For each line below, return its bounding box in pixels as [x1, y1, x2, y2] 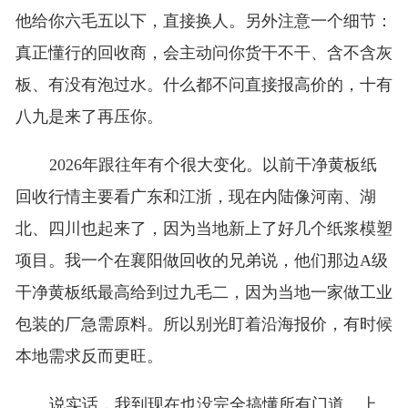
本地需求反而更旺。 [15, 347, 163, 366]
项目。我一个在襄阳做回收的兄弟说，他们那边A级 [15, 251, 388, 270]
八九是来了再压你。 [15, 107, 163, 127]
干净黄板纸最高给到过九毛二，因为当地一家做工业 [15, 283, 393, 302]
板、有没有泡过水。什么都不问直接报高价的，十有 [15, 76, 393, 95]
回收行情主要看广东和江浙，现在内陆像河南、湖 [15, 188, 376, 207]
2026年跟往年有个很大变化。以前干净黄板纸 [48, 156, 377, 175]
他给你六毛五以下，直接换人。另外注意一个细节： [15, 12, 393, 31]
